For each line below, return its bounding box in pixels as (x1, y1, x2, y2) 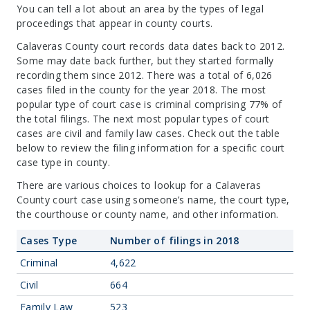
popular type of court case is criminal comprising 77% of (17, 98, 282, 111)
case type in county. (17, 156, 110, 169)
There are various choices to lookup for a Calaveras (17, 179, 261, 192)
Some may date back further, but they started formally (17, 54, 274, 67)
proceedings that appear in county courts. (17, 17, 213, 30)
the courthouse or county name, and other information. (17, 208, 279, 221)
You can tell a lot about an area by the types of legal (17, 2, 264, 15)
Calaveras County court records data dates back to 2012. (17, 39, 285, 53)
